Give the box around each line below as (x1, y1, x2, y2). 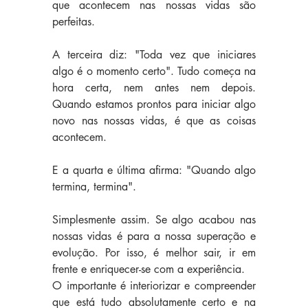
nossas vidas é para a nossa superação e (52, 229, 256, 244)
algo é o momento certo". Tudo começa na (52, 64, 256, 79)
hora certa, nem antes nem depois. (52, 80, 256, 96)
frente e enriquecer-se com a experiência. (52, 262, 252, 277)
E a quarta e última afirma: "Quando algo (52, 163, 256, 178)
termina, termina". (52, 179, 140, 195)
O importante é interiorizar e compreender (52, 278, 256, 294)
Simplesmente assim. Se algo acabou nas (52, 212, 256, 228)
